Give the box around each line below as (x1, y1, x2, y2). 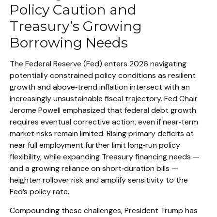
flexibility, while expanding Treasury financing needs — (10, 152, 200, 162)
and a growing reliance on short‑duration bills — (10, 163, 178, 173)
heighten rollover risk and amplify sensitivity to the (10, 175, 188, 185)
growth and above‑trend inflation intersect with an (10, 82, 190, 92)
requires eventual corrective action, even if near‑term (10, 117, 198, 127)
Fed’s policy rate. (10, 186, 69, 197)
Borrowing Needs (10, 34, 128, 51)
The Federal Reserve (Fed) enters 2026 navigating (10, 59, 186, 69)
